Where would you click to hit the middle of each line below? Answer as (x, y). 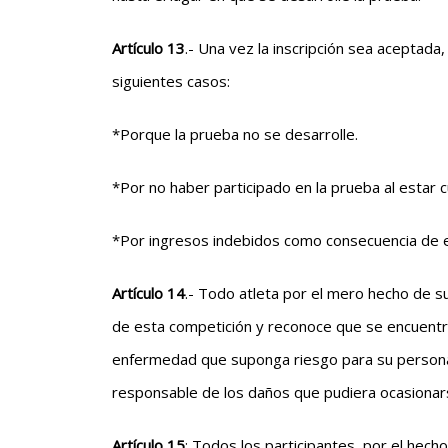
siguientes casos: (171, 81)
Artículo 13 (148, 48)
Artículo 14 (148, 293)
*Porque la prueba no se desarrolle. (235, 134)
